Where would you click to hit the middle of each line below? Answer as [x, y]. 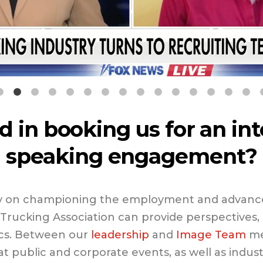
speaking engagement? [131, 156]
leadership [120, 235]
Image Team [211, 235]
